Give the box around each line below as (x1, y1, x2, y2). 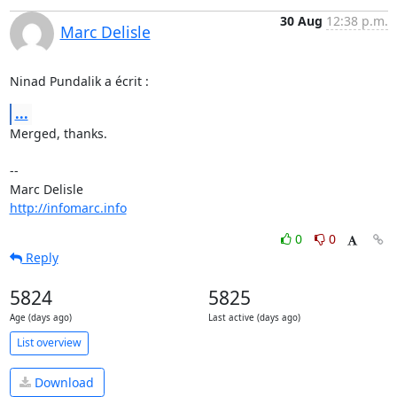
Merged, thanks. (9, 124, 107, 142)
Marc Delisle (59, 20, 151, 43)
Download (31, 373, 94, 391)
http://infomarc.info (9, 198, 127, 216)
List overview (16, 335, 82, 350)
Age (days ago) (9, 311, 72, 323)
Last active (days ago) (207, 311, 300, 323)
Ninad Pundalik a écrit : (9, 72, 149, 90)
